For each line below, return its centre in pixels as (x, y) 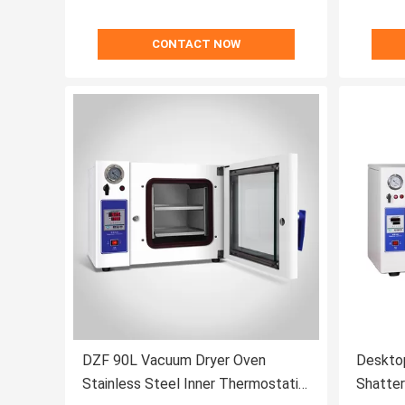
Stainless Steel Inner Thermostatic (194, 384)
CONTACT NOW (196, 44)
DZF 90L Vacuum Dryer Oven (174, 361)
